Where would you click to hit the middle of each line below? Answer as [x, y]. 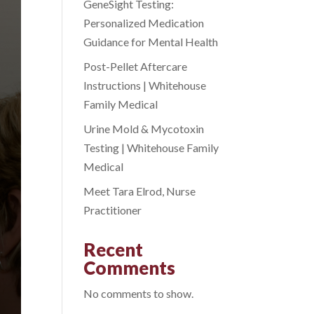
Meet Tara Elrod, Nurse [140, 191]
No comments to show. [139, 293]
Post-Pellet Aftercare [136, 66]
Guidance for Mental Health [151, 42]
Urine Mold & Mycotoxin [144, 129]
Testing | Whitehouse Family [151, 148]
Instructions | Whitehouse [145, 85]
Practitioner [113, 210]
